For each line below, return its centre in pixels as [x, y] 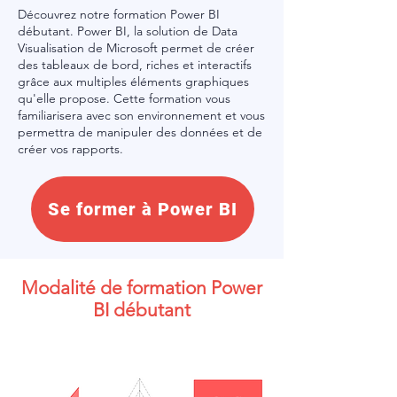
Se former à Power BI [143, 209]
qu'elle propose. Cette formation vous [124, 98]
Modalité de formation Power [142, 288]
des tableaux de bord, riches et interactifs [135, 65]
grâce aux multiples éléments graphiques [133, 82]
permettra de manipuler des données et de [140, 132]
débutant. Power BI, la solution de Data [128, 31]
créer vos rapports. [70, 149]
